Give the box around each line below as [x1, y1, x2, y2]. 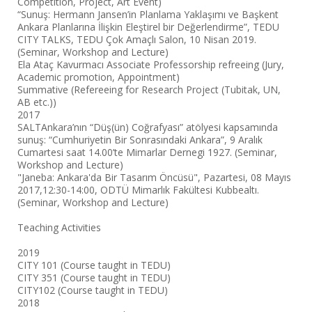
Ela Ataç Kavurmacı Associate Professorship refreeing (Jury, [17, 58, 284, 71]
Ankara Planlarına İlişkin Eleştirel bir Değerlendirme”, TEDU [17, 20, 279, 33]
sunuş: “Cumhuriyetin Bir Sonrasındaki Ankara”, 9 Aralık [17, 133, 263, 146]
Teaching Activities [17, 221, 101, 234]
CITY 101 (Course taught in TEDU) [17, 258, 171, 272]
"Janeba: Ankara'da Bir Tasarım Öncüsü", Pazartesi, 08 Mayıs [17, 171, 291, 184]
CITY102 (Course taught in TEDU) [17, 283, 168, 297]
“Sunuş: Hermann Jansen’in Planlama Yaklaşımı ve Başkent [17, 8, 279, 21]
